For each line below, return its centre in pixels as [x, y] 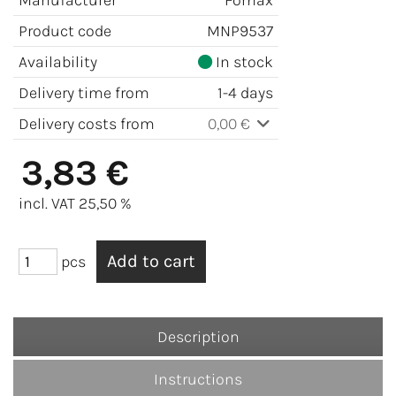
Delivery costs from [87, 124]
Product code [65, 31]
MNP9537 [240, 31]
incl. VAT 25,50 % [75, 204]
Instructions [198, 380]
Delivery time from [84, 93]
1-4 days [245, 93]
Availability [58, 62]
